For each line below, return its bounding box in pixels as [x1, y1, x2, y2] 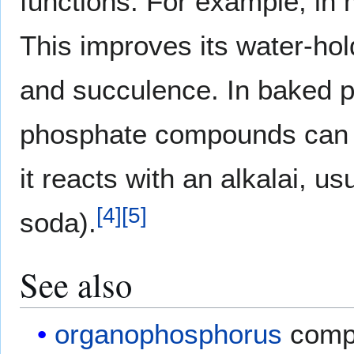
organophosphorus [55, 318, 283, 350]
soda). [20, 207, 96, 239]
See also [20, 262, 132, 307]
